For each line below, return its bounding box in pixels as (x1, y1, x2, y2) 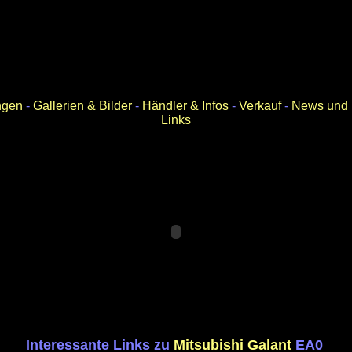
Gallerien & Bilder (32, 99, 132, 112)
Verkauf (238, 99, 281, 112)
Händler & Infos (141, 99, 229, 112)
